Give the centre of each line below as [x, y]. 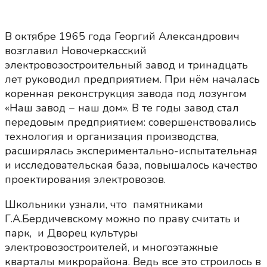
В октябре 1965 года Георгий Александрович [122, 37]
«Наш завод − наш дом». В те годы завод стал [122, 108]
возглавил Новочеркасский [76, 51]
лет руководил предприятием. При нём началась [132, 80]
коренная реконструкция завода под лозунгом [126, 94]
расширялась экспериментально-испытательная [131, 151]
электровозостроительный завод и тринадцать [126, 65]
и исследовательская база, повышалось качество [131, 165]
